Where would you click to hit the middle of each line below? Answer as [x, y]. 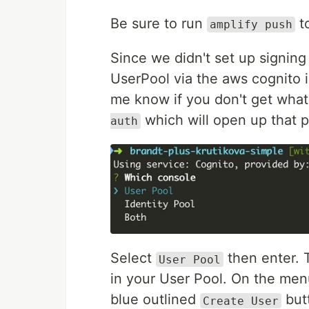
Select [133, 258]
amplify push [251, 25]
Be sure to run [159, 24]
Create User [241, 301]
